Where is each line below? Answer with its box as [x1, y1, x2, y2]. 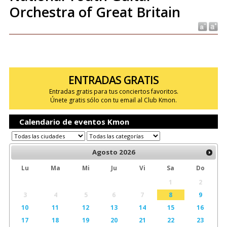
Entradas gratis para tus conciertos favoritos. [49, 87, 178, 96]
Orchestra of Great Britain [9, 3, 180, 21]
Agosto [92, 147, 118, 157]
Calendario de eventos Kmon [19, 117, 129, 127]
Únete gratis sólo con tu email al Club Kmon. [50, 96, 177, 104]
